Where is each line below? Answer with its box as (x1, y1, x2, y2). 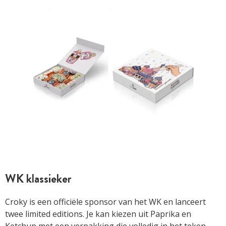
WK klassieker (5, 169, 72, 187)
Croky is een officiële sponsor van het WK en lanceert (5, 196, 206, 207)
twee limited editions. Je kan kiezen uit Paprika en (5, 208, 191, 219)
